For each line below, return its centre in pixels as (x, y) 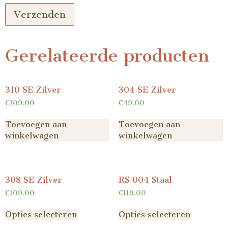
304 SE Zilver (147, 90)
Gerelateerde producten (107, 56)
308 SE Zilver (34, 180)
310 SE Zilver (33, 90)
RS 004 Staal (145, 180)
